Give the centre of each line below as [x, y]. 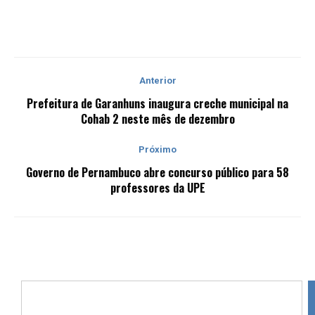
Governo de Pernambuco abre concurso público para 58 [157, 172]
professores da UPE [157, 187]
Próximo [157, 149]
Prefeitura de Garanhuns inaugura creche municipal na [157, 103]
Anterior [157, 80]
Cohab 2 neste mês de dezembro [157, 118]
